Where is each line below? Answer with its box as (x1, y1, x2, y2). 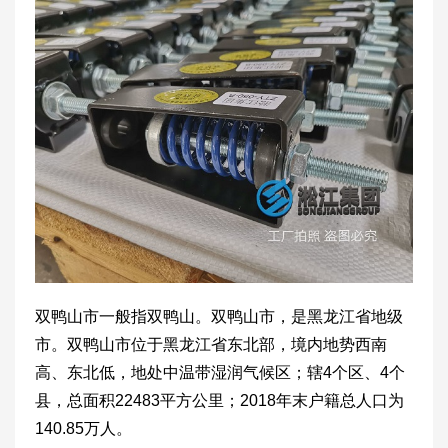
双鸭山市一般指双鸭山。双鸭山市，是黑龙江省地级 (35, 308, 403, 326)
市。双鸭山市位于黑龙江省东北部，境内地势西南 (35, 336, 387, 354)
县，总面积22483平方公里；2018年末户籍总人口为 (35, 392, 404, 410)
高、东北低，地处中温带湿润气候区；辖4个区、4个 (35, 364, 405, 382)
